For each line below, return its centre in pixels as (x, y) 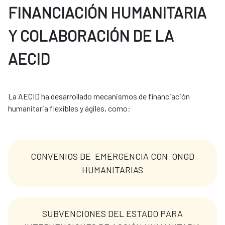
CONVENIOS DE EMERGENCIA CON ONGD (113, 156)
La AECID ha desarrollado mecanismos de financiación (99, 96)
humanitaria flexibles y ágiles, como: (70, 108)
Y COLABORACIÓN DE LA (91, 36)
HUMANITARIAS (113, 170)
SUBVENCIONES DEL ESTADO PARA (113, 214)
